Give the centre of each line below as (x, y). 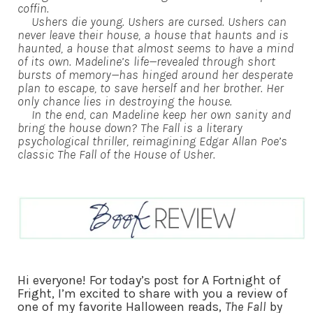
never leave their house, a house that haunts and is (153, 35)
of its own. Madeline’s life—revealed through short (146, 62)
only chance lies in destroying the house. (125, 102)
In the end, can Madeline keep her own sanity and (154, 115)
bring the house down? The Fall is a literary (130, 128)
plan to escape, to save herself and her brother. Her (151, 88)
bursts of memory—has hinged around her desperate (155, 75)
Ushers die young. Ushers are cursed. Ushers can (152, 22)
